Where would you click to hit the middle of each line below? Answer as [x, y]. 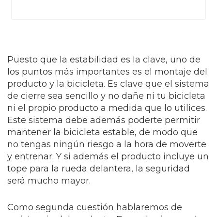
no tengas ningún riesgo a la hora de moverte [107, 145]
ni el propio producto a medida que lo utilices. [107, 108]
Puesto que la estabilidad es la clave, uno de [104, 60]
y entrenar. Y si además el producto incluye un [108, 157]
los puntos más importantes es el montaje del [107, 72]
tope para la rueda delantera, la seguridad [99, 169]
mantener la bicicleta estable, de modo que [102, 132]
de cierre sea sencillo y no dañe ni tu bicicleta [106, 96]
